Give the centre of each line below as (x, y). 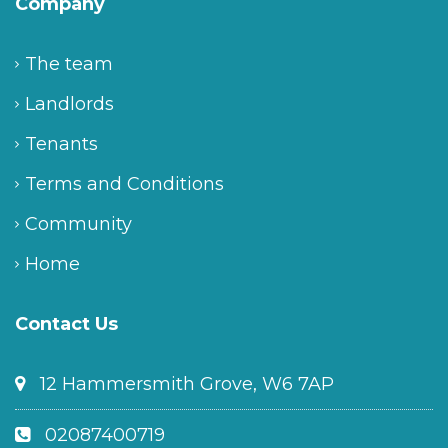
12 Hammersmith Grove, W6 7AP (184, 384)
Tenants (61, 144)
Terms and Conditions (124, 184)
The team (69, 64)
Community (78, 224)
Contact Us (66, 324)
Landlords (69, 104)
